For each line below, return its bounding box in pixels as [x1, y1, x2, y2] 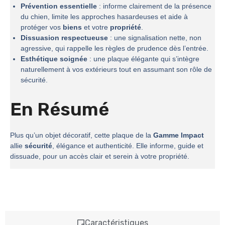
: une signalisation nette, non [108, 34, 201, 42]
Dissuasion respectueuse [21, 34, 108, 42]
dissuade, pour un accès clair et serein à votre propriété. [10, 152, 189, 161]
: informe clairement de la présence [97, 2, 211, 11]
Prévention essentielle [21, 2, 97, 11]
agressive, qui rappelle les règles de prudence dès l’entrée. [21, 44, 208, 53]
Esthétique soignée [21, 55, 87, 63]
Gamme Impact [153, 131, 204, 140]
